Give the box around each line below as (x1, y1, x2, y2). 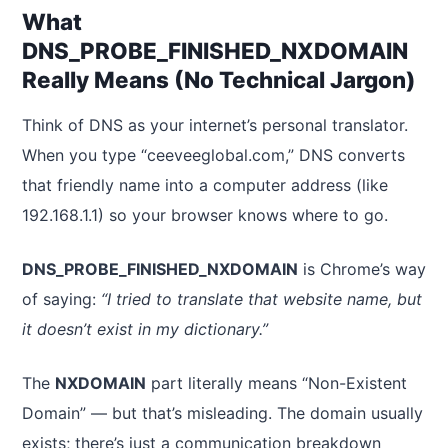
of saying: (22, 288, 101, 309)
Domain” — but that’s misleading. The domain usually (22, 402, 423, 423)
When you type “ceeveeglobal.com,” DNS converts (22, 144, 405, 165)
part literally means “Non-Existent (146, 372, 407, 393)
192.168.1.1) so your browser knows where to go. (22, 204, 388, 225)
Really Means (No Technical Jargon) (22, 65, 416, 93)
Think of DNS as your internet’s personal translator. (22, 114, 408, 135)
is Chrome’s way (298, 258, 426, 279)
